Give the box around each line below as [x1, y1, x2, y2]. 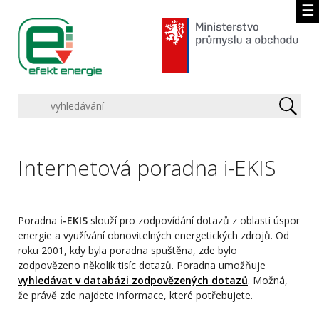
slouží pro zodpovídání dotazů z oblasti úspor [88, 213, 300, 227]
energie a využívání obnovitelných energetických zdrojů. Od [18, 228, 289, 242]
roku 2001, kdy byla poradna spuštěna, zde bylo [18, 243, 237, 257]
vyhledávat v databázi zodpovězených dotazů [18, 273, 248, 287]
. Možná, [248, 273, 288, 287]
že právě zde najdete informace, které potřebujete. [18, 288, 253, 302]
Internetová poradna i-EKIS [18, 152, 276, 182]
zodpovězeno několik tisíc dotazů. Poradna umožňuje [18, 258, 266, 272]
